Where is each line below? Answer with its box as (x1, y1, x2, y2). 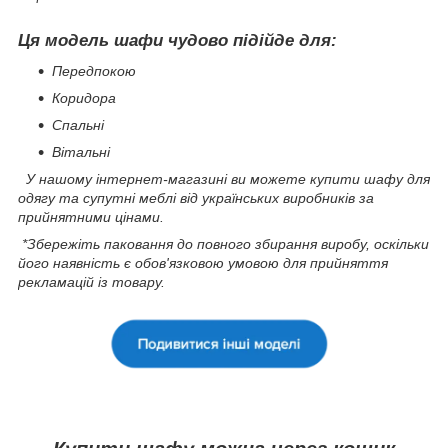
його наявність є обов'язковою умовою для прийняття (18, 254, 388, 271)
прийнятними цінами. (18, 208, 164, 225)
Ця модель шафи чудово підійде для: (18, 31, 337, 51)
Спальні (52, 116, 104, 133)
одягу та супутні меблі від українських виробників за (18, 189, 374, 206)
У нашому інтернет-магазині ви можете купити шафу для (18, 170, 430, 187)
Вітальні (52, 143, 110, 160)
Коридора (52, 89, 116, 106)
